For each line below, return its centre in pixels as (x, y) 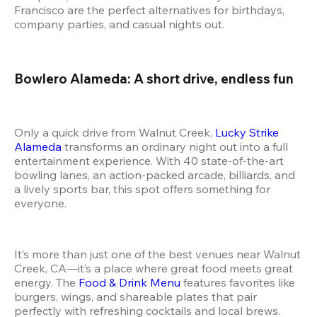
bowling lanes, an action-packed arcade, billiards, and (155, 175)
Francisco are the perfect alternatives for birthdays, (149, 10)
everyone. (40, 203)
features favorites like (238, 283)
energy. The (46, 283)
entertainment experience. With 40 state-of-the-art (149, 161)
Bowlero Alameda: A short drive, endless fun (154, 78)
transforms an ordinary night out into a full (175, 147)
